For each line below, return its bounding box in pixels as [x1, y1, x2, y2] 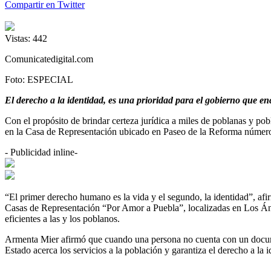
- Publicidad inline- [5, 147, 77, 158]
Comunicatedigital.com [5, 54, 93, 65]
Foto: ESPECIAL [5, 74, 73, 85]
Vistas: [5, 33, 30, 44]
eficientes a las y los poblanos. [5, 214, 120, 224]
